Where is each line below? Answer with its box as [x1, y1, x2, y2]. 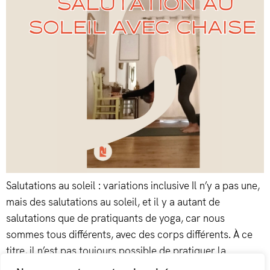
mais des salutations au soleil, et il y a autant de [6, 195, 220, 209]
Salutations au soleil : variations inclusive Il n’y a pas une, [6, 179, 260, 193]
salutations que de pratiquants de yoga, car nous [6, 212, 225, 225]
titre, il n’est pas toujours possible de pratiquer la [6, 244, 226, 258]
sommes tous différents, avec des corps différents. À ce [6, 228, 253, 242]
